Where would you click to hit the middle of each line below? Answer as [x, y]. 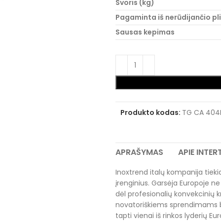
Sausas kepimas [145, 32]
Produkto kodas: [151, 112]
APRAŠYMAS [139, 152]
